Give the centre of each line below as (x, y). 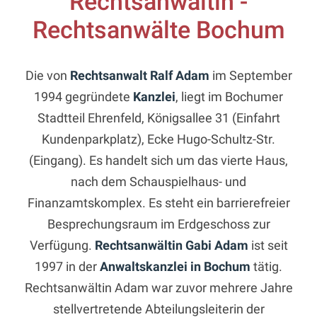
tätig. (266, 266)
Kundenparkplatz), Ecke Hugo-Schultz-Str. (158, 139)
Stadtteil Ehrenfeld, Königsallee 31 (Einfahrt (158, 117)
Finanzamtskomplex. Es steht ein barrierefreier (158, 202)
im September (250, 75)
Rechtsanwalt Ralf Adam (139, 75)
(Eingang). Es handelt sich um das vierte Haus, (158, 160)
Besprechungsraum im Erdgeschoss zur (158, 224)
